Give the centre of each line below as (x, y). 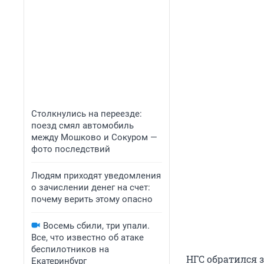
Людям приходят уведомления (96, 176)
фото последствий (71, 149)
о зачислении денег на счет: (91, 187)
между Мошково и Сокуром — (94, 137)
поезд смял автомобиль (82, 126)
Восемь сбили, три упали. (96, 226)
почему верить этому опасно (92, 199)
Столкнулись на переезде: (87, 114)
